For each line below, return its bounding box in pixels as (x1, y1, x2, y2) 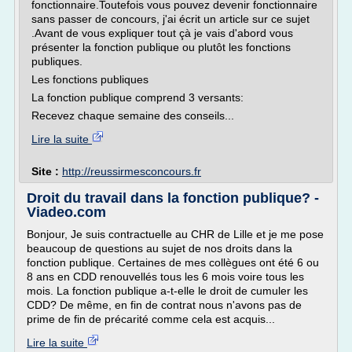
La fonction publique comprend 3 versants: (31, 91, 244, 104)
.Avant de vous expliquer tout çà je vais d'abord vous (31, 27, 293, 39)
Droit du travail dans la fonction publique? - (27, 190, 319, 206)
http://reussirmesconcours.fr (62, 165, 201, 178)
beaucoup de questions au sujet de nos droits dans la (27, 242, 292, 255)
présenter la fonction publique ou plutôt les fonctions (31, 41, 291, 53)
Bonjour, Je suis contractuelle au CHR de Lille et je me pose (27, 228, 324, 240)
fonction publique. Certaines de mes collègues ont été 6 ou (27, 256, 319, 269)
